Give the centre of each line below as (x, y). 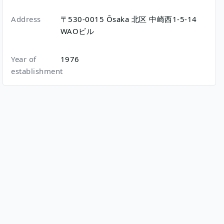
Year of (24, 59)
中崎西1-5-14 (173, 19)
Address (26, 19)
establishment (37, 71)
